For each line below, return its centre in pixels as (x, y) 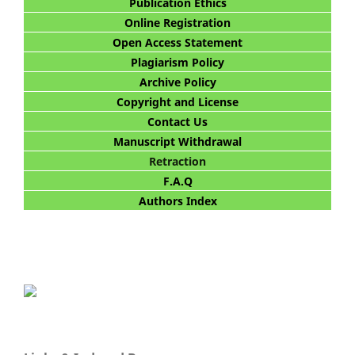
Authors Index (177, 201)
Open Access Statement (177, 43)
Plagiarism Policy (177, 63)
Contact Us (177, 122)
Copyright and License (177, 102)
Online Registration (177, 23)
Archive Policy (177, 82)
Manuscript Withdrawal (177, 142)
